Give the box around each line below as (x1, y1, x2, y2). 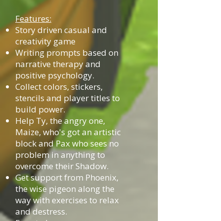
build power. (15, 104, 65, 115)
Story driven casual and (15, 24, 107, 36)
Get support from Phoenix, (15, 172, 118, 183)
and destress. (15, 206, 67, 217)
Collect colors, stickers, (15, 81, 103, 92)
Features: (15, 13, 51, 24)
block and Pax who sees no (15, 138, 119, 149)
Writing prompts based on (15, 47, 118, 58)
